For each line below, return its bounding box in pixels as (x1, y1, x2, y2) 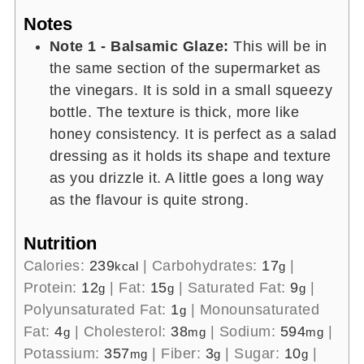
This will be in (228, 37, 327, 54)
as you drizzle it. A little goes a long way (49, 169, 324, 186)
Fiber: (161, 344, 206, 362)
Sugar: (234, 344, 284, 362)
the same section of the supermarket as (49, 59, 321, 76)
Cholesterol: (83, 323, 171, 340)
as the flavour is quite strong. (49, 191, 253, 208)
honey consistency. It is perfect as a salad (49, 125, 337, 142)
